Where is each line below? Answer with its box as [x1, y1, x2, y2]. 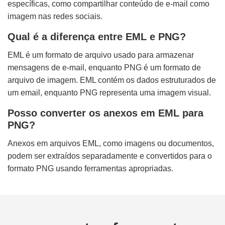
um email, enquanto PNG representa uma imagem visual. [8, 88, 211, 97]
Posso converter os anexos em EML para [8, 107, 203, 119]
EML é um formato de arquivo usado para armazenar [8, 51, 194, 60]
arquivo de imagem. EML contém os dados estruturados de [8, 76, 216, 85]
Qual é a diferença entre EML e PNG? [8, 31, 186, 43]
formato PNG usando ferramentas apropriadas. [8, 164, 173, 173]
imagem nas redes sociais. [8, 12, 102, 21]
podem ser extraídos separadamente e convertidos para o [8, 152, 212, 161]
